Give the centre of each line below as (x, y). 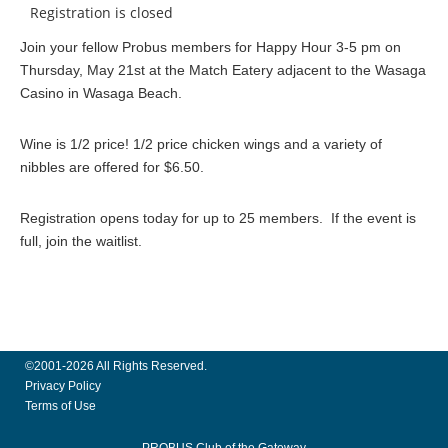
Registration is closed (101, 12)
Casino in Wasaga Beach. (103, 93)
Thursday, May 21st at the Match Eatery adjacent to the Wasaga (223, 70)
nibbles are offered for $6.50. (112, 167)
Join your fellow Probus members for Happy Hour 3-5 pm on (210, 47)
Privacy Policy (63, 386)
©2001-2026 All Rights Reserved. (116, 366)
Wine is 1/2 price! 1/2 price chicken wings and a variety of (201, 144)
